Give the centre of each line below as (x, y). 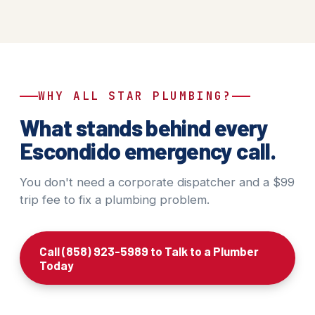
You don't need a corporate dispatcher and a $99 (157, 182)
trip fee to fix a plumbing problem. (115, 200)
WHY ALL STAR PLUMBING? (135, 96)
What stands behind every (144, 127)
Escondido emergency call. (148, 150)
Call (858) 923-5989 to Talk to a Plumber (149, 251)
